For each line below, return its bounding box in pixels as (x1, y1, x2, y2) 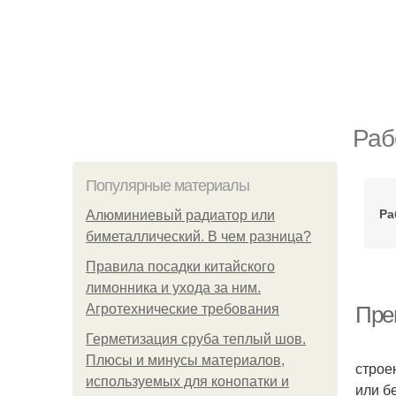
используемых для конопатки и (86, 374, 289, 389)
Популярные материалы (86, 177, 249, 194)
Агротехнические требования (86, 301, 279, 316)
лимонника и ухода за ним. (86, 280, 261, 295)
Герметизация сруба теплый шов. (86, 331, 306, 346)
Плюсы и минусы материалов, (86, 353, 285, 368)
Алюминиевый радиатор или (86, 208, 275, 223)
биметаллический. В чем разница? (86, 229, 311, 244)
